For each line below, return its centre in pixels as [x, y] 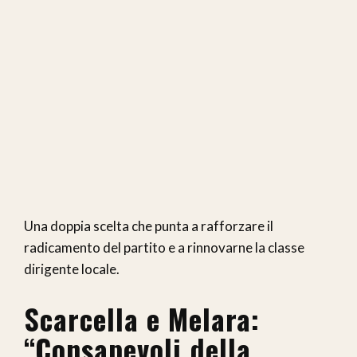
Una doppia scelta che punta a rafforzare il [149, 226]
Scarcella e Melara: [142, 319]
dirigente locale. [72, 269]
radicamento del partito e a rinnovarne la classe [164, 248]
